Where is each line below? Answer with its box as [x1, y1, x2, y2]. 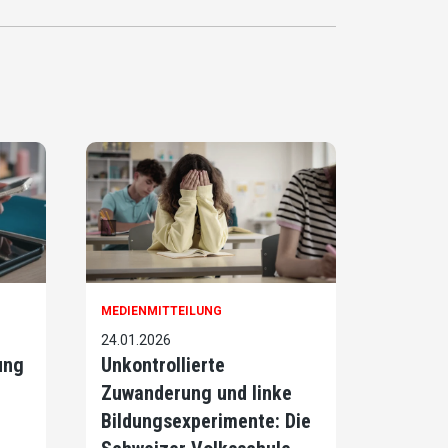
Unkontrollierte [101, 352, 225, 377]
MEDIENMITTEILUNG [101, 303, 222, 318]
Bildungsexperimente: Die [101, 408, 311, 433]
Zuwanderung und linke [101, 380, 292, 405]
